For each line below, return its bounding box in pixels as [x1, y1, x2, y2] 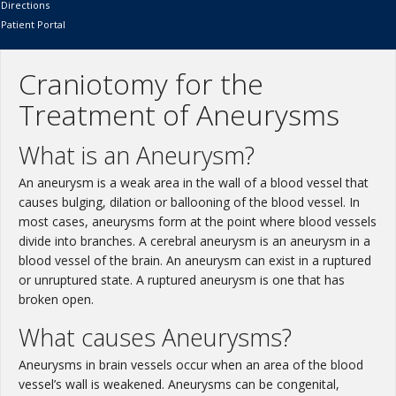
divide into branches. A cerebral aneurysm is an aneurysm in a [19, 232, 370, 250]
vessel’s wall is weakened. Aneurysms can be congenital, [19, 376, 339, 393]
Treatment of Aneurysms [19, 95, 339, 134]
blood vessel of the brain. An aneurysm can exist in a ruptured [19, 252, 371, 270]
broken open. [19, 291, 94, 308]
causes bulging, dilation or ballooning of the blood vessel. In [19, 194, 360, 211]
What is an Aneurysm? [19, 139, 255, 172]
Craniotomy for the [19, 65, 263, 103]
